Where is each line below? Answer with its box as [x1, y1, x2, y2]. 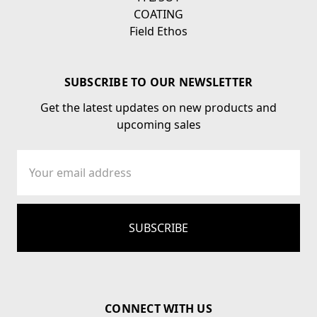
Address [17, 168, 56, 184]
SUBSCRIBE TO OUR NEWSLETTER [64, 74, 253, 91]
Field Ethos [129, 23, 188, 40]
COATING [134, 6, 183, 23]
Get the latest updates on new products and [40, 100, 277, 116]
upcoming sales [116, 117, 201, 133]
